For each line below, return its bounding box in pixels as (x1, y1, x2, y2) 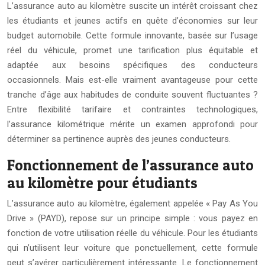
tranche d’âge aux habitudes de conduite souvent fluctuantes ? (7, 89, 258, 101)
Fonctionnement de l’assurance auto (7, 156, 254, 174)
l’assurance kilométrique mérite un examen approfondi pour (7, 119, 258, 130)
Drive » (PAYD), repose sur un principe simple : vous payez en (7, 213, 258, 224)
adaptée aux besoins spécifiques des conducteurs (7, 60, 258, 71)
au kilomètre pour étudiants (7, 174, 198, 192)
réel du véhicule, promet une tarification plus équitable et (7, 45, 258, 56)
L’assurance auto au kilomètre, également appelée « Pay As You (7, 198, 258, 209)
